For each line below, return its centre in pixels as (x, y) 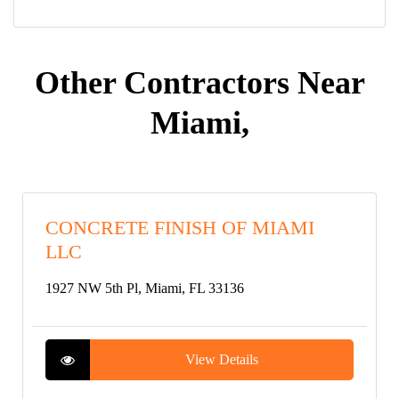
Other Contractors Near (199, 83)
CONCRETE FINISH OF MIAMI (180, 228)
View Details (222, 359)
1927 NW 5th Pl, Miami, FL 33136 (145, 288)
